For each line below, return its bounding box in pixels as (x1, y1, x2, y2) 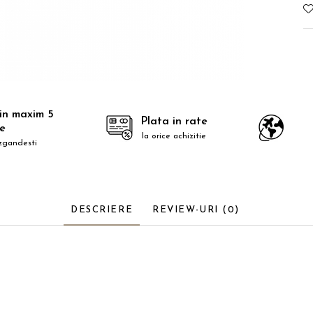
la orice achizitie (142, 131, 206, 140)
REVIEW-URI (152, 205, 223, 214)
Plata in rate (140, 115, 208, 127)
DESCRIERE (71, 205, 133, 214)
